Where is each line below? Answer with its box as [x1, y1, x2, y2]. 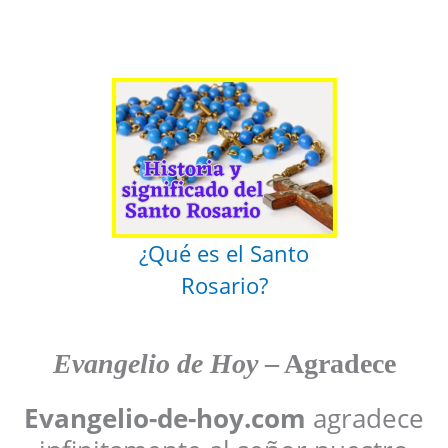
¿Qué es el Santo [139, 239, 309, 269]
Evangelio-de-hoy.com [24, 400, 306, 437]
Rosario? [180, 271, 268, 301]
